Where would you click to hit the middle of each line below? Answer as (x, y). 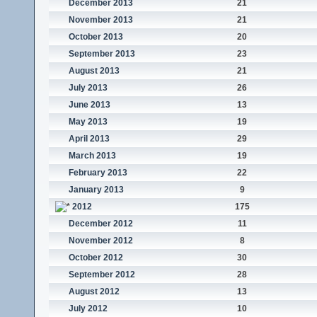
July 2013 (88, 88)
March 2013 (92, 156)
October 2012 (96, 258)
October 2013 (96, 37)
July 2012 (88, 309)
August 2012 (94, 292)
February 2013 (98, 173)
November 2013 (100, 20)
